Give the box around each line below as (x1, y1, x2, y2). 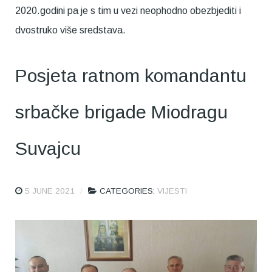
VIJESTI (157, 186, 187, 196)
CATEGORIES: (100, 186, 157, 196)
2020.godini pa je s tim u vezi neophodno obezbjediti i (15, 5, 241, 16)
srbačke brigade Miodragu (15, 101, 228, 123)
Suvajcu (15, 138, 81, 159)
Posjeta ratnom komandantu (15, 65, 246, 86)
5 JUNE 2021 (25, 186, 75, 196)
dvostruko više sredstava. (15, 25, 126, 36)
